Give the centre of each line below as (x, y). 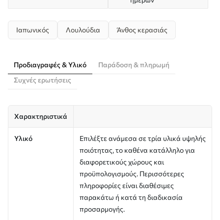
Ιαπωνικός (33, 29)
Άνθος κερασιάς (142, 29)
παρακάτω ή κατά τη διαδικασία (131, 197)
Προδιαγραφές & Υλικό (50, 64)
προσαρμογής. (102, 209)
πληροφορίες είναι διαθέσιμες (127, 185)
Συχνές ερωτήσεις (42, 80)
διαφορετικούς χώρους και (122, 162)
